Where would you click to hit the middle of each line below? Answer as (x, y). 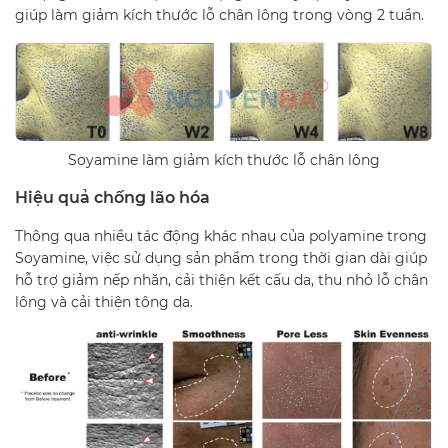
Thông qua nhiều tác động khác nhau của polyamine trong (221, 236)
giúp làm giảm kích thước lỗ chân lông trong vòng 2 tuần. (219, 14)
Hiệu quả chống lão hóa (112, 198)
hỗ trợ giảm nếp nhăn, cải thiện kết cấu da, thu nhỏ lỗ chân (221, 280)
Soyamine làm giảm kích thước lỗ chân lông (224, 160)
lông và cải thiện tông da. (104, 302)
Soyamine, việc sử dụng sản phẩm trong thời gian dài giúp (221, 258)
